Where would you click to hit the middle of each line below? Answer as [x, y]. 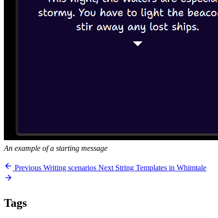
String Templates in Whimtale [161, 167]
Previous [28, 167]
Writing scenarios [70, 167]
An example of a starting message [56, 148]
